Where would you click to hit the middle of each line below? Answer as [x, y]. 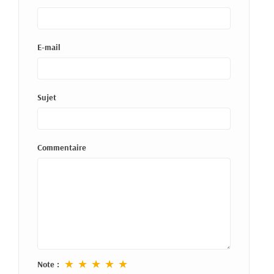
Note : [48, 264]
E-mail [49, 47]
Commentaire [62, 147]
